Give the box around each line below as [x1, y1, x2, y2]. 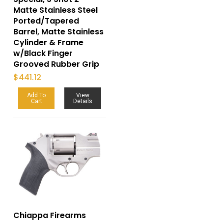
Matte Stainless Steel [13, 4, 98, 16]
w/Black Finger [13, 47, 73, 59]
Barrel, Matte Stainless [13, 26, 104, 37]
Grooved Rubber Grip [13, 58, 99, 70]
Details [73, 97, 93, 105]
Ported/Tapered [13, 15, 79, 27]
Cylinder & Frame [13, 36, 83, 48]
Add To [27, 91, 46, 99]
